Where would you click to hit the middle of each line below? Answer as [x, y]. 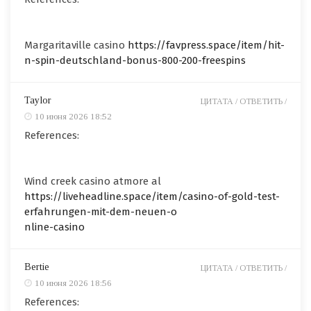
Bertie [37, 267]
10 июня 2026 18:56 [73, 283]
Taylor [38, 100]
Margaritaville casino [76, 45]
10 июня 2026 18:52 [73, 116]
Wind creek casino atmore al [93, 181]
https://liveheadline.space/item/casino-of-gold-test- [152, 196]
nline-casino [54, 227]
